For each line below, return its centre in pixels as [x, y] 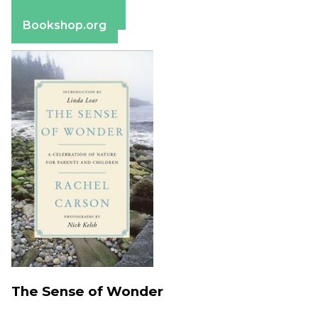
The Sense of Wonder [87, 291]
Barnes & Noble [68, 12]
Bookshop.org [65, 26]
